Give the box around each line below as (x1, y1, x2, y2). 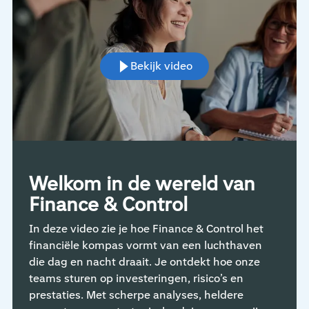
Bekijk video (130, 59, 192, 74)
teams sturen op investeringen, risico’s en (28, 271, 243, 286)
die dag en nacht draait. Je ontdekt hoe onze (28, 255, 260, 270)
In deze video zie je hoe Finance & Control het (28, 221, 263, 237)
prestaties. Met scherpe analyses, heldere (28, 288, 243, 303)
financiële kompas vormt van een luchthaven (28, 238, 262, 253)
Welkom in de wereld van (28, 171, 255, 198)
